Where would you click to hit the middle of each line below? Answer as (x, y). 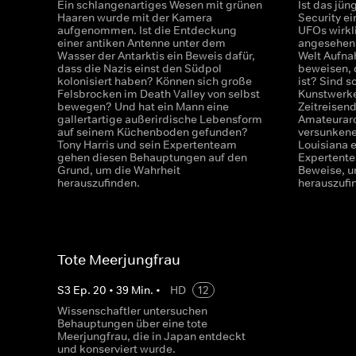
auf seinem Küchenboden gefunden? (153, 132)
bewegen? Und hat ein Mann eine (143, 106)
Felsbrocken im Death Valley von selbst (159, 94)
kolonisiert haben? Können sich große (155, 81)
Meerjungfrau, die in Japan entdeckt (151, 336)
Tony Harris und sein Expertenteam (147, 145)
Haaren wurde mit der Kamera (135, 17)
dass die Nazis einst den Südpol (139, 68)
